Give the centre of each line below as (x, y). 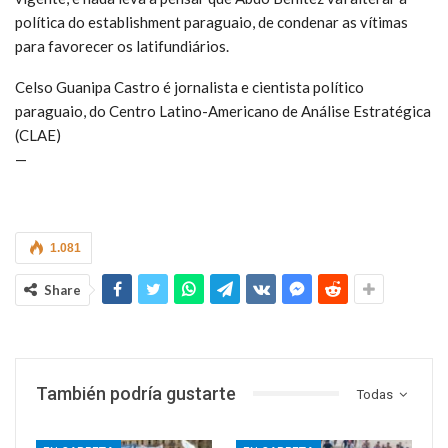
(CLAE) (38, 134)
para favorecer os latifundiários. (122, 45)
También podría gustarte (136, 393)
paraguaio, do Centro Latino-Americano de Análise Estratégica (223, 110)
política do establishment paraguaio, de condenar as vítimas (211, 21)
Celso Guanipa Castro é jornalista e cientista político (189, 86)
